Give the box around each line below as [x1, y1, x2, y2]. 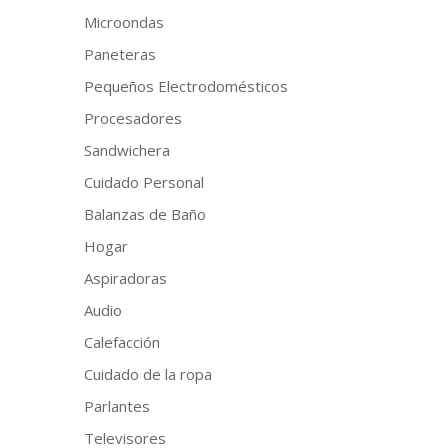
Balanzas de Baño [84, 204, 207, 224]
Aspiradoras [84, 268, 168, 288]
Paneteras [84, 44, 157, 64]
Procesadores [84, 108, 183, 128]
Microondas [84, 12, 165, 32]
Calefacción [84, 332, 161, 352]
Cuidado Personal [84, 172, 205, 192]
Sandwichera [84, 140, 171, 160]
